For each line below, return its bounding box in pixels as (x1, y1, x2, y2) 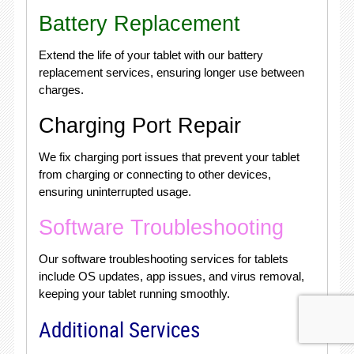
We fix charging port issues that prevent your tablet (38, 150, 299, 164)
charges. (38, 83, 84, 96)
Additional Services (38, 315, 200, 344)
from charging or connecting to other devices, (38, 168, 271, 181)
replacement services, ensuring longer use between (38, 66, 304, 79)
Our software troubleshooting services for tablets (38, 252, 288, 265)
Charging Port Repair (38, 114, 241, 137)
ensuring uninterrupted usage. (38, 185, 191, 198)
